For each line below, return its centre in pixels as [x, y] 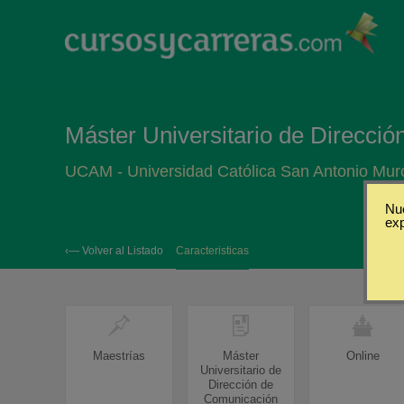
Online [363, 356]
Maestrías [119, 356]
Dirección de [241, 385]
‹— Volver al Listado [114, 251]
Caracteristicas [212, 251]
